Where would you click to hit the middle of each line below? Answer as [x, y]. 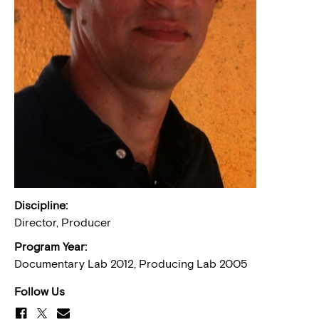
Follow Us [40, 292]
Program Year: [51, 247]
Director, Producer [63, 223]
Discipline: [41, 205]
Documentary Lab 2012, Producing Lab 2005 [131, 264]
